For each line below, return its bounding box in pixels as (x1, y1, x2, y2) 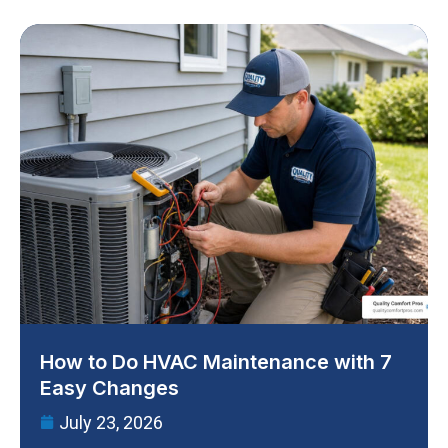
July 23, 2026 (59, 411, 163, 433)
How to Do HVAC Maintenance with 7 (40, 349, 392, 374)
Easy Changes (40, 375, 179, 400)
